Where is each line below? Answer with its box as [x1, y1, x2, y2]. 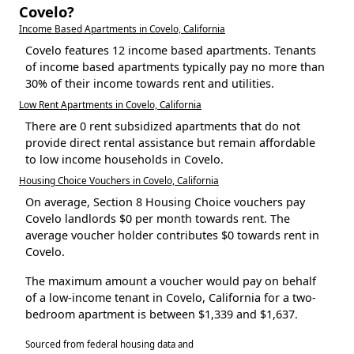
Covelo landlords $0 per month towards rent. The [25, 211, 290, 227]
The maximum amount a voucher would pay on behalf [25, 273, 316, 289]
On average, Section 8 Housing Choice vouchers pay [25, 194, 305, 210]
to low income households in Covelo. [25, 152, 224, 168]
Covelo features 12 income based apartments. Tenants [25, 43, 316, 58]
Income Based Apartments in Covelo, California [19, 22, 225, 36]
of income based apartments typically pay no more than [25, 59, 325, 75]
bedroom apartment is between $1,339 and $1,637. [25, 307, 298, 322]
